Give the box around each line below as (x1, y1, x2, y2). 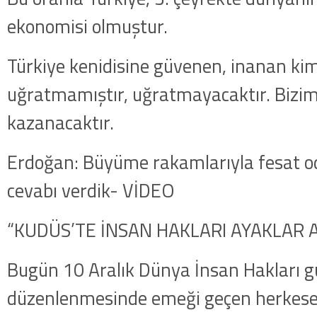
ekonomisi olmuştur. (7, 11, 168, 40)
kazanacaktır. (7, 108, 114, 137)
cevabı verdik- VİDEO (7, 175, 175, 204)
